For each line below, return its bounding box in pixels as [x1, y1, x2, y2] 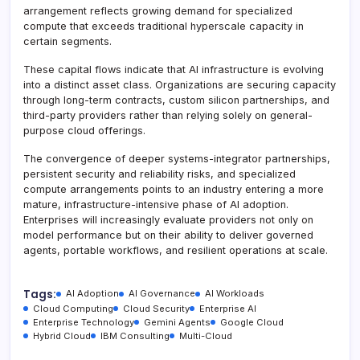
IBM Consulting [100, 329, 170, 342]
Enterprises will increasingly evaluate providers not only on [23, 213, 313, 226]
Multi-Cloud [179, 329, 232, 342]
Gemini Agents [144, 316, 211, 328]
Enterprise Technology [33, 316, 134, 328]
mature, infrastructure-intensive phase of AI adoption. [23, 198, 288, 211]
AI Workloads [205, 287, 264, 299]
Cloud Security [123, 302, 190, 314]
